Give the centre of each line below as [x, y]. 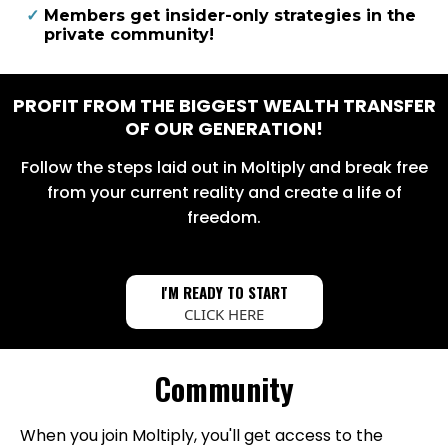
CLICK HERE [224, 314]
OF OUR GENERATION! [224, 129]
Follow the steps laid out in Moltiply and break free [224, 168]
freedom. [224, 218]
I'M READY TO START [224, 292]
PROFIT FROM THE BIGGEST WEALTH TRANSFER [224, 106]
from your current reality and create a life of [224, 193]
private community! [129, 35]
